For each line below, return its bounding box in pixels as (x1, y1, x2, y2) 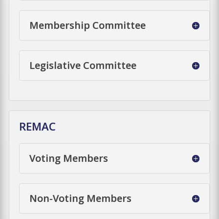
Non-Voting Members (29, 191, 132, 205)
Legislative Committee (29, 58, 137, 72)
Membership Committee (29, 18, 146, 32)
